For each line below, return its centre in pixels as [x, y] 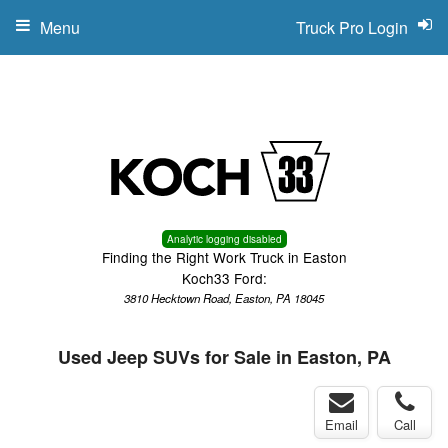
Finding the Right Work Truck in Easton [224, 257]
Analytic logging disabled [224, 239]
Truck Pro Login [352, 27]
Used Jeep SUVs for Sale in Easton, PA [224, 357]
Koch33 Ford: [224, 278]
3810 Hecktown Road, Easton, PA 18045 [224, 298]
